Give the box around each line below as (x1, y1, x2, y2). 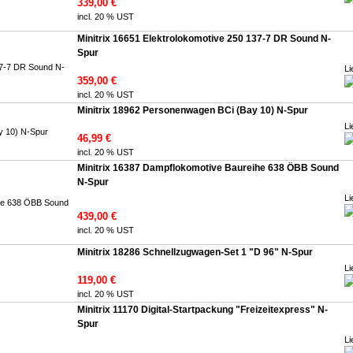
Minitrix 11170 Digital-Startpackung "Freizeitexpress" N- (77, 304, 328, 315)
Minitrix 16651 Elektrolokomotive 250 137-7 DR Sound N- (77, 33, 331, 44)
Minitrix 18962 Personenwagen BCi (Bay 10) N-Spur (77, 105, 308, 116)
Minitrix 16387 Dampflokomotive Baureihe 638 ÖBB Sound (77, 162, 339, 173)
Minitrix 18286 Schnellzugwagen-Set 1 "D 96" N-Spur (77, 247, 313, 258)
